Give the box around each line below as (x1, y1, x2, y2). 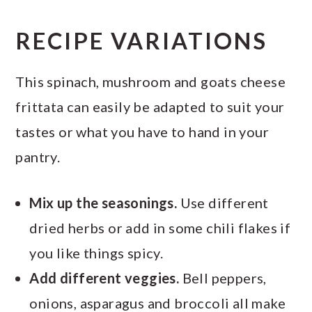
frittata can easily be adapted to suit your (15, 97, 285, 115)
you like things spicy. (29, 244, 164, 261)
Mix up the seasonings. (29, 194, 178, 211)
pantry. (15, 148, 61, 165)
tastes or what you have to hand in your (15, 123, 269, 140)
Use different (177, 194, 269, 211)
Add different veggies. (29, 269, 180, 286)
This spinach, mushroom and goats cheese (15, 72, 286, 90)
